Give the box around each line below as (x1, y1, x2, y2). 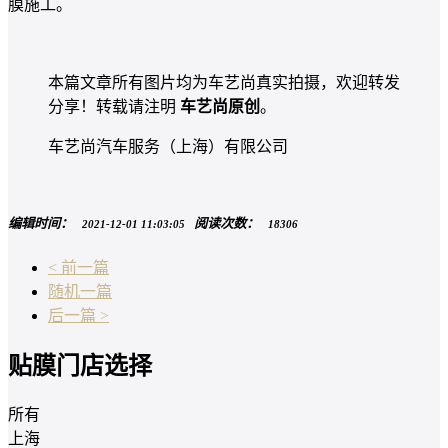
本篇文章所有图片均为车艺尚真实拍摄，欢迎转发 (48, 74, 400, 92)
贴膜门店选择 (8, 353, 152, 380)
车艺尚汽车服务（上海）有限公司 (48, 138, 288, 156)
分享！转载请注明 (48, 98, 180, 116)
